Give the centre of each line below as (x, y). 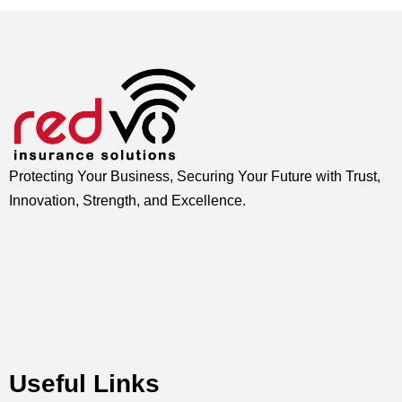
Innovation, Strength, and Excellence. (127, 201)
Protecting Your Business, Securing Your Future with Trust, (195, 177)
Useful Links (84, 384)
